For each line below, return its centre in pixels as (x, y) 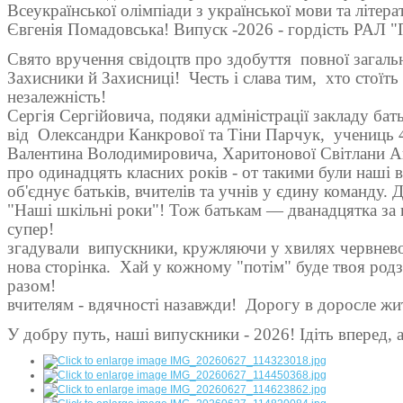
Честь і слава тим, (253, 78)
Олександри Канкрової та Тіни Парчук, (181, 135)
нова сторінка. (59, 267)
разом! (31, 286)
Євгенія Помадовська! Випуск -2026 (143, 30)
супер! (31, 229)
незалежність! (57, 97)
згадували (43, 248)
